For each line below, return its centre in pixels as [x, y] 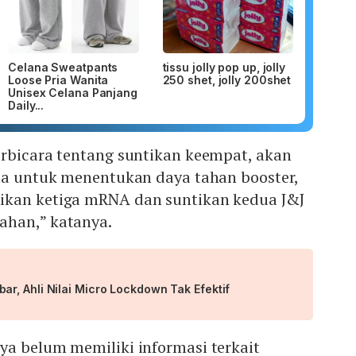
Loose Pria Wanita [58, 80]
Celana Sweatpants [63, 68]
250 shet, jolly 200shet [227, 80]
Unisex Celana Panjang [73, 93]
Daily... [26, 106]
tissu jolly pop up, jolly [224, 68]
